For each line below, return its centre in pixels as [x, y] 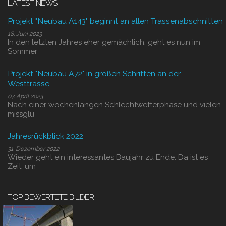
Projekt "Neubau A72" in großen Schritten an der [94, 73]
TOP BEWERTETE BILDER [51, 197]
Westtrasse [29, 83]
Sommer [22, 51]
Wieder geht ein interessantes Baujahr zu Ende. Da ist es [108, 157]
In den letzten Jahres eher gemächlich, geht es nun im [104, 42]
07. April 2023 [25, 96]
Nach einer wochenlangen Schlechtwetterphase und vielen [114, 105]
